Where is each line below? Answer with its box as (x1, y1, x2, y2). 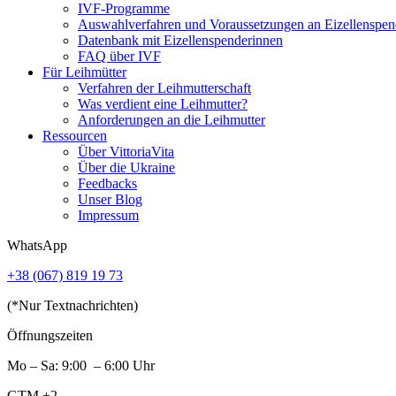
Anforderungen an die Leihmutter (78, 111, 265, 127)
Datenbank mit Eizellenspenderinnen (78, 32, 283, 48)
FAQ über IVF (78, 48, 161, 64)
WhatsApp (7, 237, 67, 253)
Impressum (78, 207, 139, 223)
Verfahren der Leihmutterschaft (78, 80, 251, 95)
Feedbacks (78, 175, 137, 191)
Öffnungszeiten (7, 327, 93, 343)
